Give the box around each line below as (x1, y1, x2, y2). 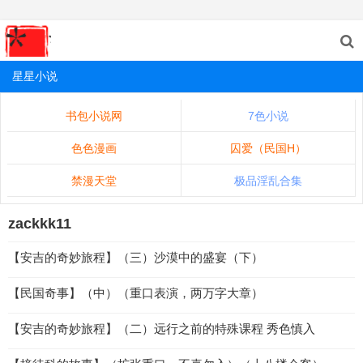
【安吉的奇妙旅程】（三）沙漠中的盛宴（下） (8, 250, 263, 264)
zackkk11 (8, 216, 71, 232)
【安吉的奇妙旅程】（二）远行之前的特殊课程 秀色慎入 (8, 322, 315, 335)
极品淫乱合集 (234, 174, 302, 187)
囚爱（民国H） (230, 142, 306, 155)
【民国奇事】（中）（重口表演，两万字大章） (8, 286, 263, 300)
